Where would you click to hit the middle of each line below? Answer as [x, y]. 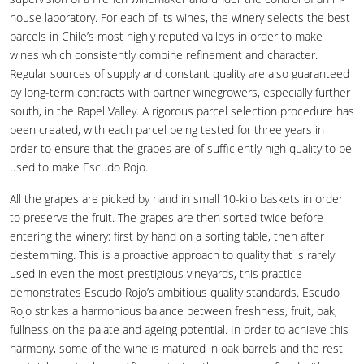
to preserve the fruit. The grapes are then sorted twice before [167, 217]
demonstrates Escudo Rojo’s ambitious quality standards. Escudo [175, 292]
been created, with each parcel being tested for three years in [167, 129]
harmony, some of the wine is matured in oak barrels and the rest [176, 348]
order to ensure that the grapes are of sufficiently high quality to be [181, 148]
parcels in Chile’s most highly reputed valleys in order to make [166, 36]
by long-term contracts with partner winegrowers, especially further [180, 92]
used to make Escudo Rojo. [79, 167]
